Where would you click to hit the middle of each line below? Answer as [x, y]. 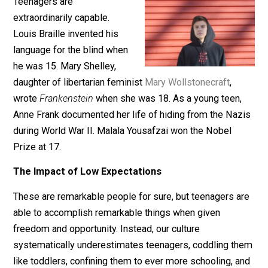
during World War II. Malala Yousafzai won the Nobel [136, 175]
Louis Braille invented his [73, 67]
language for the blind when [79, 85]
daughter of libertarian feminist [88, 121]
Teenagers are [48, 31]
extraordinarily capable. [68, 49]
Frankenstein [74, 139]
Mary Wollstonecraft [208, 121]
